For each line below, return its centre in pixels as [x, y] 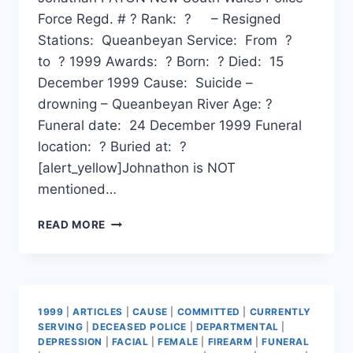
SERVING [61, 326]
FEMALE [178, 341]
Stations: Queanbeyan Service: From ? [167, 40]
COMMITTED [208, 311]
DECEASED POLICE [139, 326]
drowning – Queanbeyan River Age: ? [155, 104]
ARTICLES [98, 311]
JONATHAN [137, 220]
